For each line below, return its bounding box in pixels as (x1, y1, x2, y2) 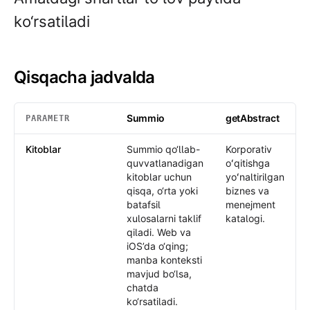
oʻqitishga (226, 157, 270, 169)
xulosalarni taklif (127, 212, 201, 224)
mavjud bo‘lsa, (127, 268, 192, 280)
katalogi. (226, 212, 265, 224)
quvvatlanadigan (127, 157, 203, 169)
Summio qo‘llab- (127, 143, 200, 155)
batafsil (127, 199, 161, 210)
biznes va (226, 185, 269, 197)
